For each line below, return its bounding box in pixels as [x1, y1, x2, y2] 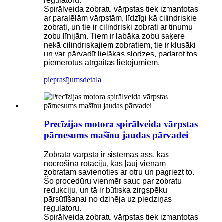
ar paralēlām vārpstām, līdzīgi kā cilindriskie [44, 13, 197, 22]
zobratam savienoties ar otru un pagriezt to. [44, 168, 194, 177]
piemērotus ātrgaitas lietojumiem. [44, 58, 160, 67]
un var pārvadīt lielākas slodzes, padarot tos [44, 49, 197, 58]
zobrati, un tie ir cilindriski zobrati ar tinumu [44, 22, 193, 31]
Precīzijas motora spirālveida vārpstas [44, 119, 198, 130]
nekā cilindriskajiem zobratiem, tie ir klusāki [44, 40, 196, 49]
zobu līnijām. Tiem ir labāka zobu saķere [44, 31, 185, 40]
